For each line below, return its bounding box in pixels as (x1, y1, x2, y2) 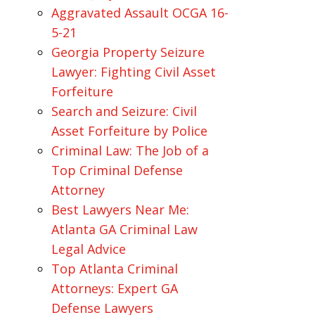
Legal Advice (51, 240, 126, 257)
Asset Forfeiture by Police (51, 122, 207, 139)
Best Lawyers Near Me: (51, 201, 189, 218)
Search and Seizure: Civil (51, 103, 197, 120)
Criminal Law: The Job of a (51, 142, 209, 159)
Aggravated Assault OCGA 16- (51, 4, 229, 21)
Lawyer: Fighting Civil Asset (51, 63, 216, 80)
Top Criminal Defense (51, 162, 183, 179)
